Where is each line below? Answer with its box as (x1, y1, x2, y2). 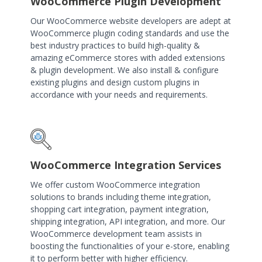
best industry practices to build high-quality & (30, 39, 200, 51)
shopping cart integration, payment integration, (30, 203, 209, 215)
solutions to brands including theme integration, (30, 191, 211, 202)
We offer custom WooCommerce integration (30, 178, 200, 190)
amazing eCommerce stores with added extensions (30, 51, 225, 63)
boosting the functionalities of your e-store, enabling (30, 240, 229, 251)
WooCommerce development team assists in (30, 227, 202, 239)
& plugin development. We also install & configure (30, 64, 219, 75)
